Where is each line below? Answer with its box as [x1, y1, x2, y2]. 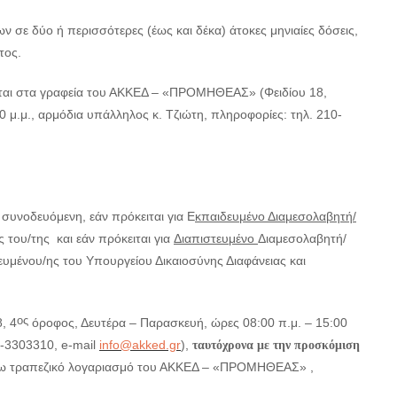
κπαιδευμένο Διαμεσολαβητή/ [195, 209, 356, 223]
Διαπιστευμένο [174, 231, 258, 245]
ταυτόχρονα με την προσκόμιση [192, 339, 360, 352]
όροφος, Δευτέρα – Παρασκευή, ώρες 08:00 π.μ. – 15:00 [28, 315, 347, 330]
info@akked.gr [99, 338, 181, 352]
